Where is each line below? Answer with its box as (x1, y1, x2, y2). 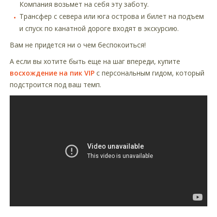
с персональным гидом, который (94, 68, 204, 77)
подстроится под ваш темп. (10, 79, 101, 89)
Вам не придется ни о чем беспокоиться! (10, 40, 146, 49)
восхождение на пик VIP (10, 68, 94, 77)
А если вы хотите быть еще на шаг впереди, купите (10, 56, 180, 66)
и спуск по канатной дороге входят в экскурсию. (19, 23, 179, 33)
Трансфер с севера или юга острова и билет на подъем (19, 11, 204, 21)
